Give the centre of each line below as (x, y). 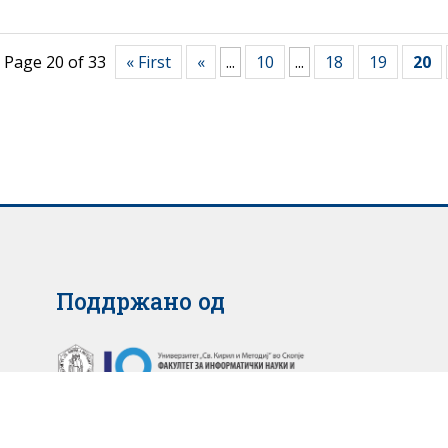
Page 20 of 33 (54, 61)
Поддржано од (140, 300)
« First (148, 61)
